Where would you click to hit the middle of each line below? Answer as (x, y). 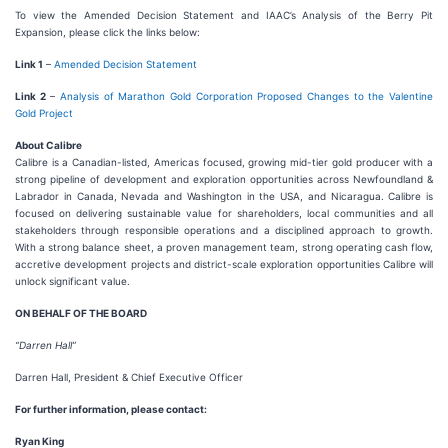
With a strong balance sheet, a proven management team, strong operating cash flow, (224, 247)
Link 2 (30, 96)
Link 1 (29, 64)
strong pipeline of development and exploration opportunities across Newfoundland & (224, 179)
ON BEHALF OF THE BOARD (81, 313)
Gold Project (44, 113)
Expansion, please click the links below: (107, 32)
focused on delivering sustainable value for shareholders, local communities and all (224, 213)
